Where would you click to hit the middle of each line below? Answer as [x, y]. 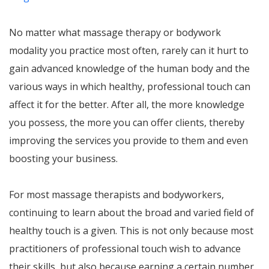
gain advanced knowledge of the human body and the [129, 68]
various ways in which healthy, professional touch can [130, 86]
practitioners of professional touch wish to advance [125, 249]
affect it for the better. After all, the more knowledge [127, 104]
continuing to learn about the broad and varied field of [131, 213]
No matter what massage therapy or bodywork [115, 32]
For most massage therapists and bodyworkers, [116, 195]
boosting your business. [63, 159]
